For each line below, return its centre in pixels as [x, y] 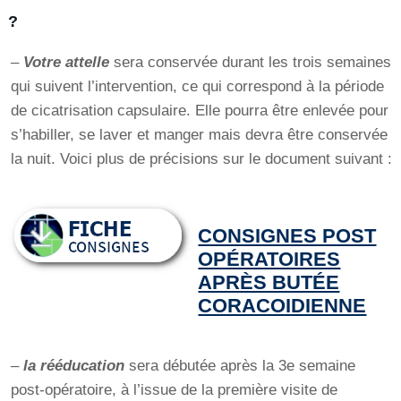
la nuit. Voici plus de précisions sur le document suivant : [202, 159]
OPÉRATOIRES [269, 260]
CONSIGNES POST [287, 236]
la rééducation [74, 366]
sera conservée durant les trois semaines [251, 63]
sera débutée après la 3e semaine [240, 366]
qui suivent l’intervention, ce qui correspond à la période [198, 87]
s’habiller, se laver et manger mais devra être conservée [200, 135]
